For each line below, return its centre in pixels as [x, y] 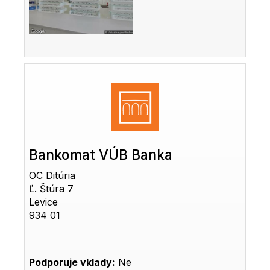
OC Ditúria [52, 176]
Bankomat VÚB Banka [101, 155]
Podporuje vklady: [72, 262]
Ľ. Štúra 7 [52, 189]
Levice [44, 202]
